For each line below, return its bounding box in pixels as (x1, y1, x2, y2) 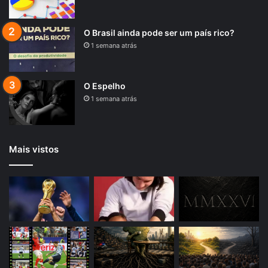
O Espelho (84, 81, 126, 92)
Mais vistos (9, 144, 59, 156)
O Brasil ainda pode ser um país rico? (84, 28, 234, 38)
